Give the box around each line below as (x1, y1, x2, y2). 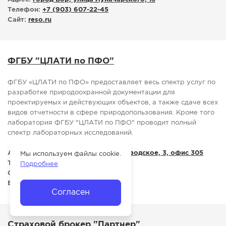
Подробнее (20, 161, 58, 167)
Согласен (51, 189, 90, 196)
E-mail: (8, 181, 31, 187)
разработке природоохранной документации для (8, 90, 175, 96)
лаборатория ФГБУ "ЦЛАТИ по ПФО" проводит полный (8, 120, 196, 126)
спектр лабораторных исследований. (8, 130, 133, 136)
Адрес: (8, 150, 31, 156)
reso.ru (28, 17, 51, 23)
